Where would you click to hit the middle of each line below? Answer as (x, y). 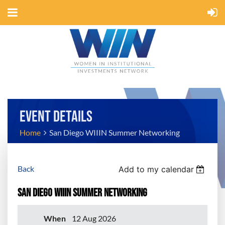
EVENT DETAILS (56, 116)
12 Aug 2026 (94, 218)
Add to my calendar (156, 170)
